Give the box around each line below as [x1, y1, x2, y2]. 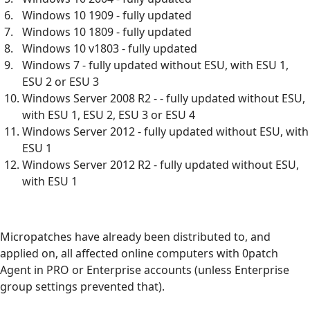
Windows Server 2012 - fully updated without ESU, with [22, 123, 309, 139]
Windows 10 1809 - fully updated [22, 24, 192, 39]
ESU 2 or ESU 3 [22, 73, 99, 89]
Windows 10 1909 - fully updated [22, 7, 192, 23]
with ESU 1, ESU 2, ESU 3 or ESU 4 [22, 107, 195, 122]
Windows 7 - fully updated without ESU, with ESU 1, [22, 57, 289, 73]
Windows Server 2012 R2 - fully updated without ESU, [22, 156, 299, 172]
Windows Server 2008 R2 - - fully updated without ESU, [22, 90, 305, 106]
